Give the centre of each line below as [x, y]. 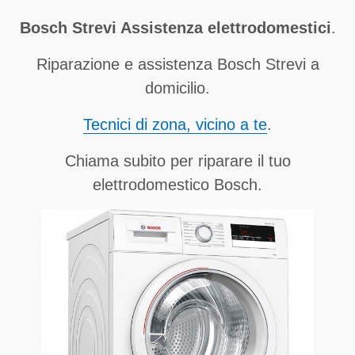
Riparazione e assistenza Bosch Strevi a [177, 64]
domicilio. [177, 88]
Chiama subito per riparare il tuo [177, 161]
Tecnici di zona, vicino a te [175, 124]
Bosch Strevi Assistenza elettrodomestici [175, 28]
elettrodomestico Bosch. [177, 185]
